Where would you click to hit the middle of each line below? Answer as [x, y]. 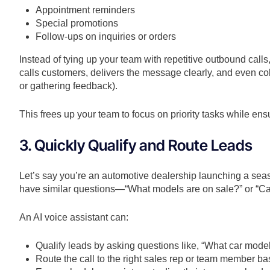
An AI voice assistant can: [74, 218]
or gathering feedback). [68, 86]
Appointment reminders [86, 10]
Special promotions [77, 24]
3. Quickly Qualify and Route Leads [136, 146]
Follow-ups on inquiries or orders [106, 37]
